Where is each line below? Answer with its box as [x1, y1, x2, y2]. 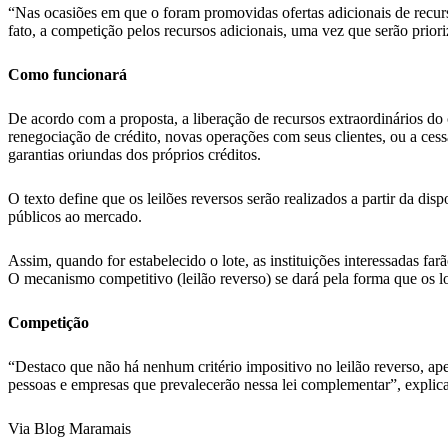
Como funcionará [8, 66, 127, 84]
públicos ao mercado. [8, 208, 142, 226]
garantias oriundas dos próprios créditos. [8, 146, 261, 164]
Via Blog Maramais [8, 420, 131, 438]
